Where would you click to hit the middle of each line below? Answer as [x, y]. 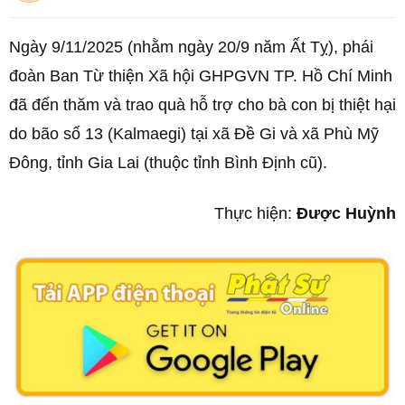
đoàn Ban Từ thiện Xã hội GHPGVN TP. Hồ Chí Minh [201, 76]
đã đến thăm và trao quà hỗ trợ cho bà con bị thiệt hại [202, 105]
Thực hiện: [255, 213]
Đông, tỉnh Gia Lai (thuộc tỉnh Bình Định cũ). [170, 163]
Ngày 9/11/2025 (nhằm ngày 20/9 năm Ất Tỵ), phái [191, 47]
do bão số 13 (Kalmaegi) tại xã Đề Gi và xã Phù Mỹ [194, 134]
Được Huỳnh [346, 213]
